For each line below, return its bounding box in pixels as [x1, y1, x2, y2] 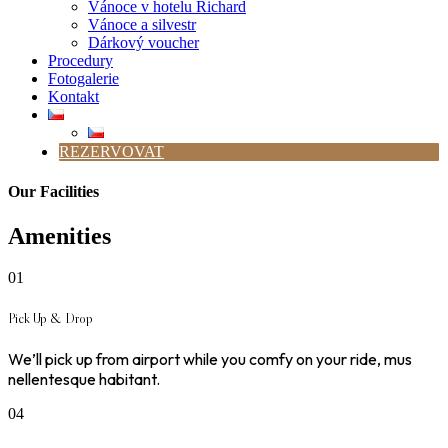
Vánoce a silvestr [88, 16, 196, 33]
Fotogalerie [48, 70, 119, 87]
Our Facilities [8, 183, 99, 201]
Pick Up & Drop [8, 309, 93, 327]
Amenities [8, 222, 111, 249]
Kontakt [48, 88, 99, 105]
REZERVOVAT [59, 143, 164, 160]
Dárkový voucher [88, 34, 199, 51]
